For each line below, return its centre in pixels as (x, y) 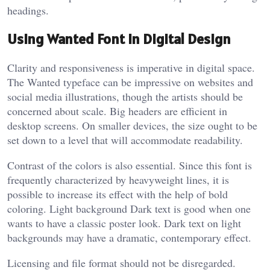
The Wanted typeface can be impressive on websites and (130, 82)
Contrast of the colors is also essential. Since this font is (130, 165)
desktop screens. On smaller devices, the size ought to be (132, 125)
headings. (28, 10)
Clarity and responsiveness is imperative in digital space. (131, 67)
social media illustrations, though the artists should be (125, 96)
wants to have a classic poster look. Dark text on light (124, 223)
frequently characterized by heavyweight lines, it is (118, 179)
